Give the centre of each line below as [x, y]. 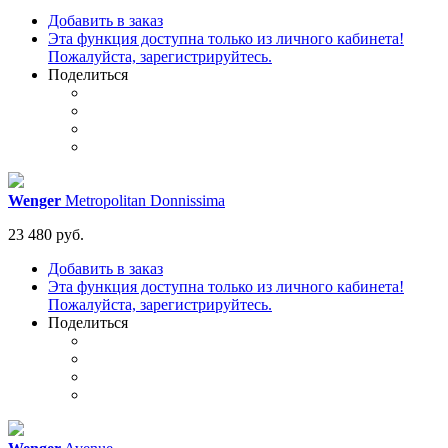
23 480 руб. [46, 235]
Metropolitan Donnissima [143, 201]
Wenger [34, 201]
